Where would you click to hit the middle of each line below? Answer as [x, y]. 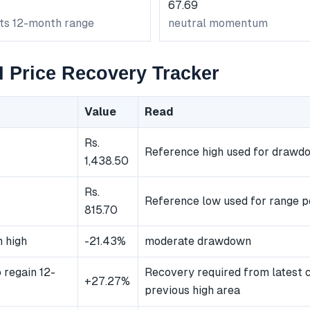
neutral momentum [218, 23]
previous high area [192, 291]
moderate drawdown [198, 241]
